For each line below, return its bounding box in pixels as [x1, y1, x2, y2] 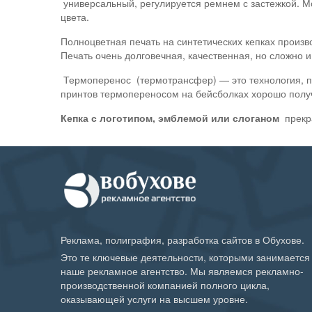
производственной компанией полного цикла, [61, 277, 270, 292]
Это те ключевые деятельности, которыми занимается [61, 249, 310, 264]
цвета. [61, 10, 89, 24]
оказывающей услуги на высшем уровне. [61, 291, 248, 306]
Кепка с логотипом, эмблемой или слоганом [61, 111, 282, 125]
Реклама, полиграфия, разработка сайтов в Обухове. [61, 232, 304, 247]
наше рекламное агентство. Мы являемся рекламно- [61, 263, 304, 278]
